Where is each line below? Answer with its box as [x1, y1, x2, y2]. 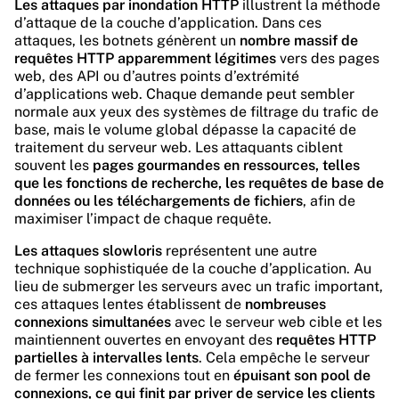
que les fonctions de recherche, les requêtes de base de [14, 175, 384, 191]
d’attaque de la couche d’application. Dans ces [14, 14, 322, 31]
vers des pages [276, 50, 379, 67]
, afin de [303, 192, 355, 209]
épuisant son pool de [233, 367, 370, 384]
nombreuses [245, 296, 326, 313]
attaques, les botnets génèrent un [14, 32, 240, 49]
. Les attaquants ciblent [188, 139, 343, 156]
